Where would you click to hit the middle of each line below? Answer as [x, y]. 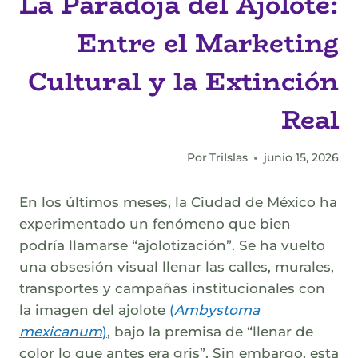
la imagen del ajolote [94, 310]
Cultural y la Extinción [183, 81]
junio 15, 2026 [301, 158]
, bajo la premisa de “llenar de [210, 332]
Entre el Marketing [208, 43]
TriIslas [229, 158]
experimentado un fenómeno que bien [155, 224]
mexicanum [61, 332]
